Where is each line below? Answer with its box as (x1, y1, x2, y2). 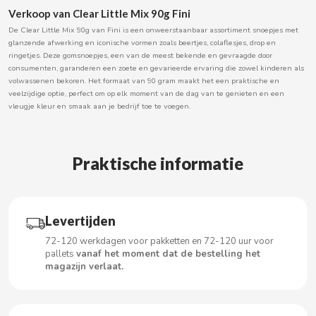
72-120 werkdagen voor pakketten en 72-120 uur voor (45, 234, 274, 248)
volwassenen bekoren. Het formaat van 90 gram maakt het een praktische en (8, 75, 279, 86)
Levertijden (45, 212, 116, 229)
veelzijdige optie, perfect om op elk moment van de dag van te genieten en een (8, 87, 284, 99)
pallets (45, 247, 76, 260)
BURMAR (23, 236, 66, 250)
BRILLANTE (23, 160, 77, 174)
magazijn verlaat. (45, 260, 123, 273)
